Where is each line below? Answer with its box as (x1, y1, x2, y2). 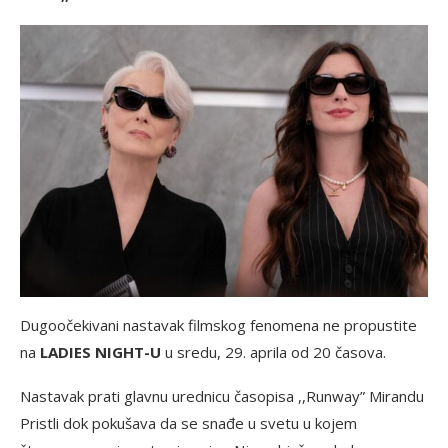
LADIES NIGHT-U (40, 342, 161, 363)
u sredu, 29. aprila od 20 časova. (161, 342, 386, 363)
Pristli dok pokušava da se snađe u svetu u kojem (20, 413, 357, 434)
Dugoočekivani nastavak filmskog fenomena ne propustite (20, 315, 417, 336)
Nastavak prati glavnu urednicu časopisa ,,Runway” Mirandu (20, 386, 424, 407)
